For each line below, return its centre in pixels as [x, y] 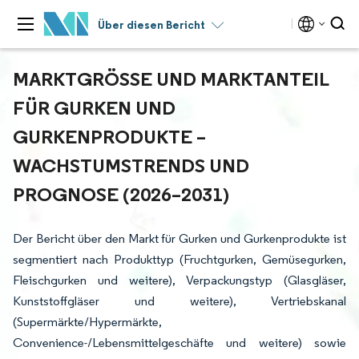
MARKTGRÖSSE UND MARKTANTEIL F [171, 79]
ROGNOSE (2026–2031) [118, 194]
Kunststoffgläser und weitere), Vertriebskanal [179, 301]
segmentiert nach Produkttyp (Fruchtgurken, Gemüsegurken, [179, 259]
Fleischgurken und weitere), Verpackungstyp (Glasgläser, [179, 280]
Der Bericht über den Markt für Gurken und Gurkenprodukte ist [179, 238]
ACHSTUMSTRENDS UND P [131, 165]
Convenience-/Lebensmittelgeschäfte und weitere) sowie [179, 343]
